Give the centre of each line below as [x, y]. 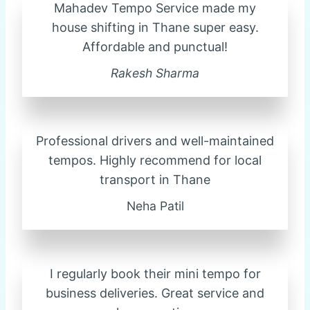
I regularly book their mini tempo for [155, 273]
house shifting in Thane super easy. [155, 27]
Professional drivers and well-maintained [155, 140]
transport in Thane [155, 179]
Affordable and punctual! [155, 46]
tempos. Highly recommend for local [155, 160]
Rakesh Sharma [155, 73]
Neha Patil [155, 206]
